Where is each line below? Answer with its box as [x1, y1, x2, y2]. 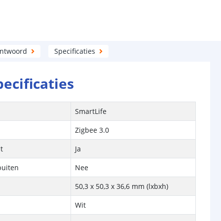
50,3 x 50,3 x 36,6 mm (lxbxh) [75, 182, 169, 191]
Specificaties [54, 46, 95, 56]
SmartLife [75, 107, 107, 116]
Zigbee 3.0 [75, 125, 110, 135]
